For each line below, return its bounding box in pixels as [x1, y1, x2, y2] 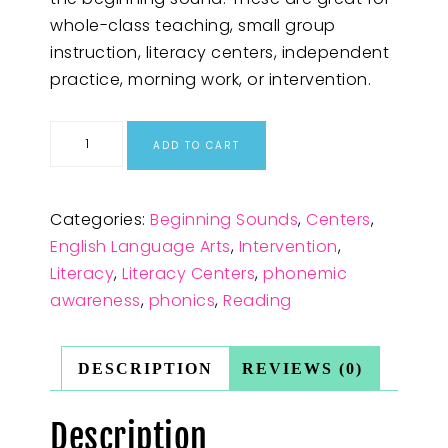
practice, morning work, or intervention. [50, 68, 371, 91]
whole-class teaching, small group [50, 14, 336, 37]
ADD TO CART [153, 138, 241, 153]
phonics [148, 288, 215, 312]
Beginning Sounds [150, 207, 298, 231]
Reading [223, 288, 292, 312]
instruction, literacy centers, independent [50, 41, 389, 64]
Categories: [50, 207, 150, 231]
